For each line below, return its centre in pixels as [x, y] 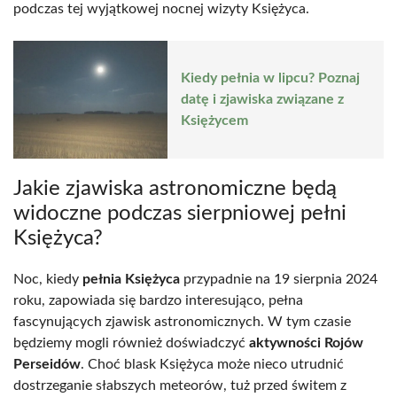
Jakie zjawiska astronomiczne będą [175, 188]
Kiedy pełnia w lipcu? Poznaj [270, 78]
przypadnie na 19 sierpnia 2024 [279, 279]
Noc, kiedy [48, 279]
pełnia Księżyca [131, 279]
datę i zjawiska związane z [262, 100]
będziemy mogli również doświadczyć [131, 343]
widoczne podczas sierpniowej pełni [180, 213]
